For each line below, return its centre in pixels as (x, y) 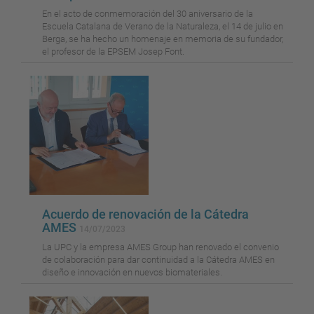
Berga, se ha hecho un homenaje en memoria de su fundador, (163, 39)
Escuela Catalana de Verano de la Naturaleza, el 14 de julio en (163, 27)
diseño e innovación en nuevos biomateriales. (132, 273)
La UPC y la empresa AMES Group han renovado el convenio (161, 247)
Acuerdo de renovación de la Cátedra (145, 214)
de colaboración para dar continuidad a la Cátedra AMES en (158, 260)
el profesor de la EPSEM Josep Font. (113, 52)
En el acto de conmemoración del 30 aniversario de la (148, 14)
